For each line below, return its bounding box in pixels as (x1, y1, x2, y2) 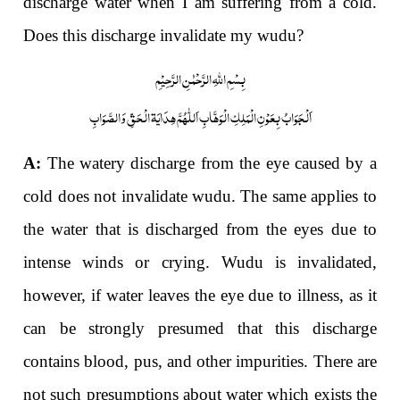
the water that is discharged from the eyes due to (23, 220, 377, 239)
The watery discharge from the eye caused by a (41, 154, 377, 173)
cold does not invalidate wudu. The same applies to (23, 187, 377, 206)
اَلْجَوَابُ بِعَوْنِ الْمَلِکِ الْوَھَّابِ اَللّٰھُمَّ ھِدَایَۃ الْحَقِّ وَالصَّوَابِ (88, 102, 312, 131)
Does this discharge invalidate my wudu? (23, 26, 304, 46)
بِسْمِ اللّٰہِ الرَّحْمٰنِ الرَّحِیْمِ (154, 62, 246, 92)
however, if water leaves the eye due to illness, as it (23, 286, 377, 305)
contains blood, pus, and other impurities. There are (23, 352, 377, 371)
